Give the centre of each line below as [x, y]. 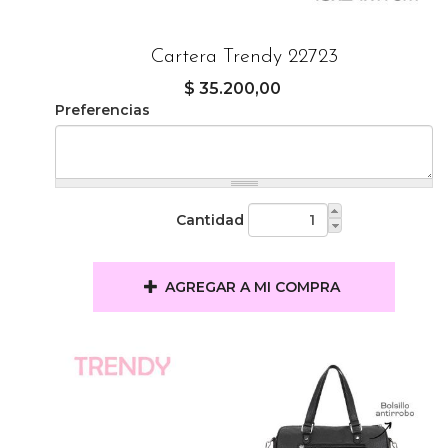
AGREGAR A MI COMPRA [253, 287]
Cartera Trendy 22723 [244, 57]
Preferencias [102, 110]
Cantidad [210, 220]
